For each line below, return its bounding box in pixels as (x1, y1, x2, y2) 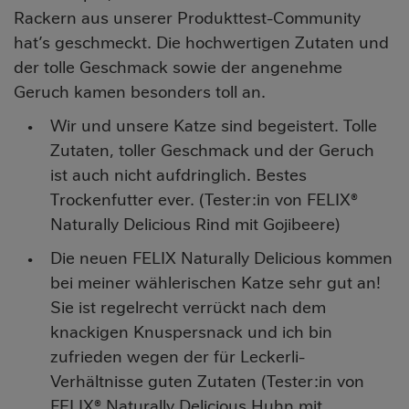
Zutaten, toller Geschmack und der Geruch (50, 140, 374, 162)
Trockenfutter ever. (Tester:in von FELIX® (50, 189, 358, 211)
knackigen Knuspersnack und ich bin (50, 321, 332, 343)
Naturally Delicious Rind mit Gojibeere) (50, 214, 340, 236)
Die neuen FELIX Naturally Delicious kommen (50, 247, 393, 269)
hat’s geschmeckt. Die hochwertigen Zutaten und (14, 32, 389, 54)
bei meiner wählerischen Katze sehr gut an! (50, 272, 381, 294)
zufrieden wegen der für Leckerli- (50, 346, 305, 368)
